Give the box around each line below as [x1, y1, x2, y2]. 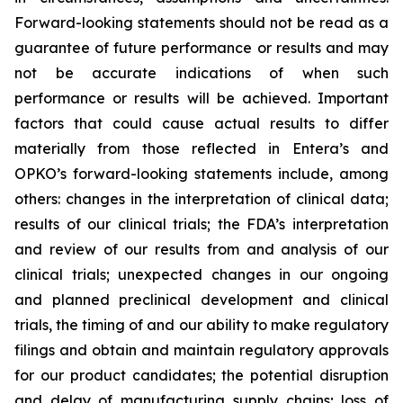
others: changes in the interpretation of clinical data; [14, 190, 389, 208]
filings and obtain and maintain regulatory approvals [14, 341, 389, 359]
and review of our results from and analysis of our [14, 240, 389, 258]
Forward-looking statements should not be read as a [14, 13, 389, 31]
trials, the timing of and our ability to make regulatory [14, 316, 389, 334]
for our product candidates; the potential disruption [14, 366, 389, 384]
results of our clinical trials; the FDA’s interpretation [14, 215, 389, 233]
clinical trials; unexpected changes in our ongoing [14, 265, 389, 283]
